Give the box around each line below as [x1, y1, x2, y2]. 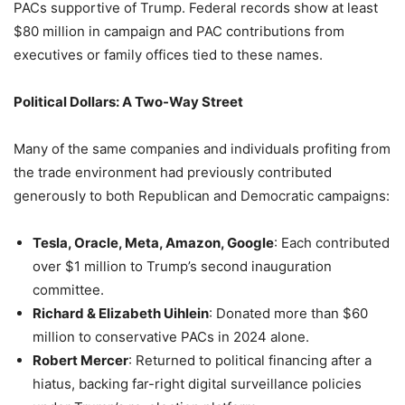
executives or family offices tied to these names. [14, 46, 323, 64]
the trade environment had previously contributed [14, 164, 332, 182]
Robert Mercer [33, 352, 128, 370]
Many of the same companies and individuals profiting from [14, 140, 391, 158]
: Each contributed [274, 234, 390, 252]
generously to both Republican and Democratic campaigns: [14, 187, 390, 205]
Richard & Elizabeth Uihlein [33, 305, 209, 323]
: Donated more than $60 [209, 305, 368, 323]
